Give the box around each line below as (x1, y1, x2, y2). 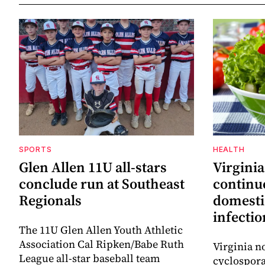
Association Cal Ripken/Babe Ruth (19, 237, 184, 252)
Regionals (19, 190, 82, 211)
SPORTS (19, 145, 52, 154)
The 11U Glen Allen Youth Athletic (19, 222, 183, 238)
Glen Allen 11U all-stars (19, 157, 167, 177)
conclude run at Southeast (19, 174, 185, 194)
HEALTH (213, 145, 245, 154)
